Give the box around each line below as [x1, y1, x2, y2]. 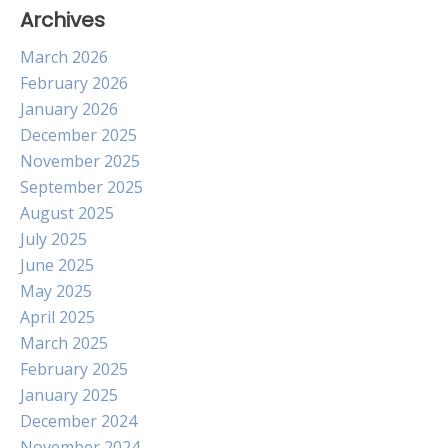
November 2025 [20, 150, 140, 172]
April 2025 [20, 306, 95, 328]
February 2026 [20, 72, 128, 94]
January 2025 [20, 384, 118, 406]
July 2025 [20, 228, 87, 250]
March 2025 [20, 332, 108, 354]
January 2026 [20, 98, 118, 120]
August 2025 [20, 202, 114, 224]
